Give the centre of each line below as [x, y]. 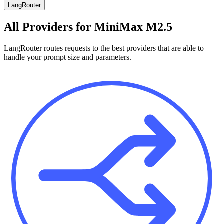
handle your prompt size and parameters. [68, 57]
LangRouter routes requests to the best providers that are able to [104, 48]
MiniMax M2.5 [133, 27]
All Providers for [49, 27]
